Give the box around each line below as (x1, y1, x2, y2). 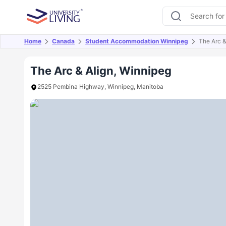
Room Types (154, 43, 195, 51)
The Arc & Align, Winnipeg (30, 64, 172, 77)
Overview (32, 43, 65, 51)
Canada (52, 37, 75, 45)
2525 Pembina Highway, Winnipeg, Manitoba (37, 83, 163, 90)
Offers (81, 43, 102, 51)
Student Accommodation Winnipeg (85, 37, 188, 45)
